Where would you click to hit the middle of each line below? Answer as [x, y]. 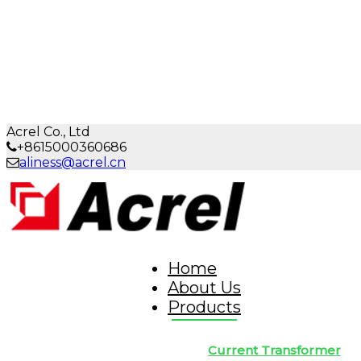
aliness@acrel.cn [73, 162]
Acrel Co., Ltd [48, 132]
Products [204, 307]
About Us [204, 288]
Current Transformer [274, 350]
